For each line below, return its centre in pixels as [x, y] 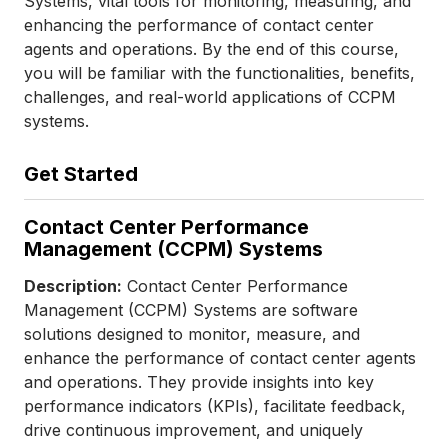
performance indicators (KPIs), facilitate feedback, [215, 405]
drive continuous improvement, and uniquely [193, 429]
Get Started [81, 173]
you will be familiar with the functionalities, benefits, [219, 72]
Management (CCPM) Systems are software [191, 309]
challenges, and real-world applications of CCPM [210, 96]
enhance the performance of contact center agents [220, 357]
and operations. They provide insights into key [199, 381]
